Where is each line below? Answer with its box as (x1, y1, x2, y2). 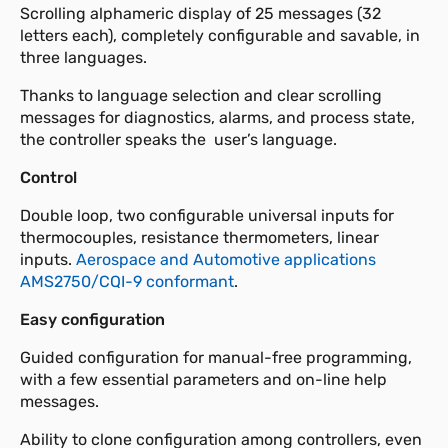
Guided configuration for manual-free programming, (20, 347, 412, 367)
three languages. (20, 47, 147, 67)
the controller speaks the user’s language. (20, 129, 337, 149)
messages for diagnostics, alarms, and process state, (20, 107, 415, 127)
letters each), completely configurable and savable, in (20, 25, 420, 45)
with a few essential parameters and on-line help (20, 369, 387, 389)
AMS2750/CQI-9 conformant (20, 271, 234, 291)
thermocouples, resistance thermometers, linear (20, 227, 379, 247)
